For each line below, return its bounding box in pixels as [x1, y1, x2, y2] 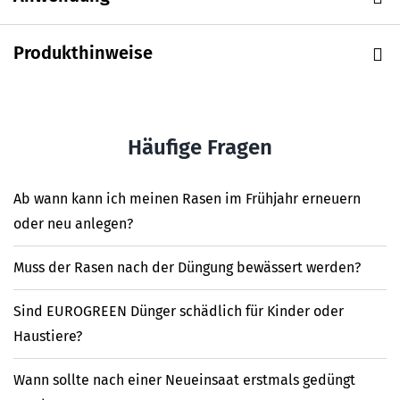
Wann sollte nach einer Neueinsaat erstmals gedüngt [13, 371, 355, 388]
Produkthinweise [13, 42, 153, 64]
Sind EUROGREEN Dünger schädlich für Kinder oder [13, 302, 344, 320]
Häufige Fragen [128, 134, 272, 160]
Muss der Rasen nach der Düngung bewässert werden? [13, 258, 361, 276]
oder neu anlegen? [13, 214, 133, 232]
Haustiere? [13, 327, 82, 345]
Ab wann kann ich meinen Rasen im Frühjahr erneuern [13, 189, 361, 207]
